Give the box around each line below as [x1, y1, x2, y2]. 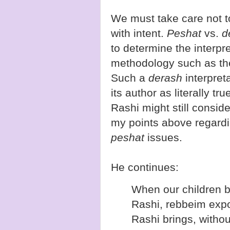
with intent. [111, 27, 167, 40]
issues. [144, 131, 182, 144]
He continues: [111, 161, 179, 174]
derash [148, 72, 185, 84]
